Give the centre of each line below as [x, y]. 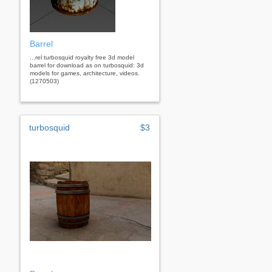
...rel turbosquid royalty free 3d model [82, 57]
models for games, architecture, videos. [85, 73]
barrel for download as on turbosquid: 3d [87, 65]
